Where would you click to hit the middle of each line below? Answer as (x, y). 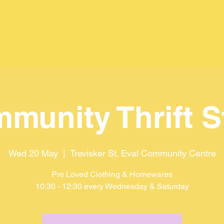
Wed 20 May (33, 153)
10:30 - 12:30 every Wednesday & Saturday (112, 186)
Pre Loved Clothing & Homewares (112, 174)
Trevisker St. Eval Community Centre (143, 153)
